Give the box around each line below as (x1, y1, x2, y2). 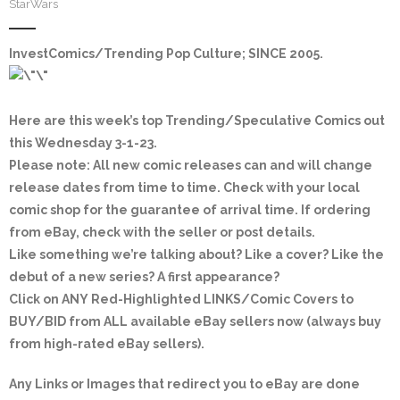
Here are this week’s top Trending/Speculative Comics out (9, 113, 385, 128)
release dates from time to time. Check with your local (9, 180, 360, 195)
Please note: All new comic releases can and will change (9, 158, 372, 172)
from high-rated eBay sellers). (9, 337, 204, 351)
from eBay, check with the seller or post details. (9, 225, 315, 239)
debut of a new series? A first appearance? (9, 270, 279, 284)
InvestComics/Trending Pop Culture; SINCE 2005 (9, 46, 320, 61)
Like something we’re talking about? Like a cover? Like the (9, 247, 384, 262)
